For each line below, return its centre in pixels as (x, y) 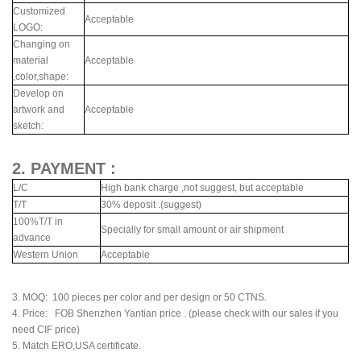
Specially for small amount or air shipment (192, 230)
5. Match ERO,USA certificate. (77, 346)
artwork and (39, 110)
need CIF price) (46, 330)
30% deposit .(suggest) (151, 205)
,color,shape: (42, 77)
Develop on (38, 93)
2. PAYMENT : (64, 168)
